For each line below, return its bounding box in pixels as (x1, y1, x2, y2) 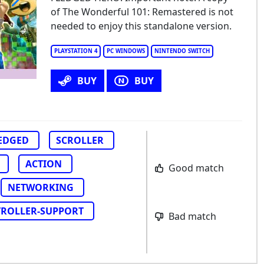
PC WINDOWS (106, 47, 145, 55)
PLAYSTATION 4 (54, 47, 97, 55)
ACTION (25, 157, 62, 170)
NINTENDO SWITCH (154, 47, 210, 55)
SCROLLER (56, 134, 104, 147)
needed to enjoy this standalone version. (50, 19, 232, 32)
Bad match (166, 210, 216, 223)
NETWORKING (8, 181, 74, 194)
